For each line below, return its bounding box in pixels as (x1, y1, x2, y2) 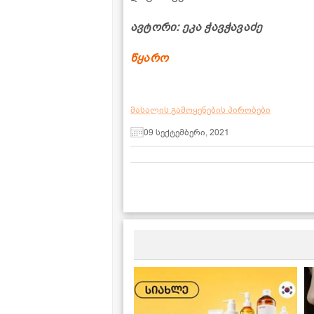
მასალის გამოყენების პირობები (130, 104, 271, 116)
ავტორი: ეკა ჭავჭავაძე (130, 20, 263, 36)
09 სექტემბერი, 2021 (144, 126, 229, 138)
